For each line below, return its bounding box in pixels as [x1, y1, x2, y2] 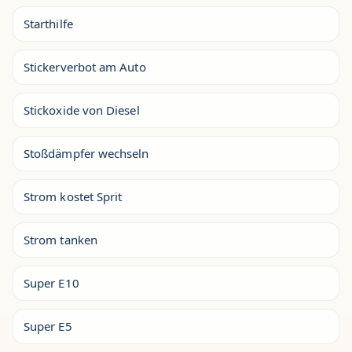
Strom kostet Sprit [24, 189, 123, 204]
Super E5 [24, 318, 72, 334]
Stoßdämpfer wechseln [24, 145, 149, 161]
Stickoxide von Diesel [24, 102, 140, 118]
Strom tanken [24, 232, 97, 247]
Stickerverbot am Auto [24, 59, 146, 75]
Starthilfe [24, 16, 73, 31]
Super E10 [24, 275, 79, 291]
